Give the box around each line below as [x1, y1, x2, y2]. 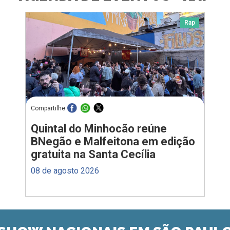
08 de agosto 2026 [31, 165, 99, 176]
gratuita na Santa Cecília [31, 147, 156, 161]
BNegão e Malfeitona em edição [31, 135, 195, 148]
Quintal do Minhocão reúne [31, 122, 167, 135]
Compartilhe [31, 105, 65, 112]
